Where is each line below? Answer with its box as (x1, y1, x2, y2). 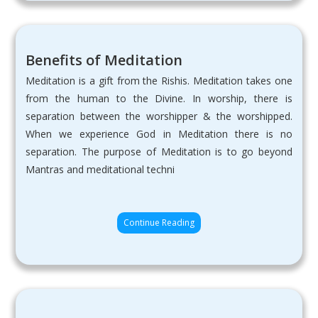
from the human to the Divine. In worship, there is (26, 92, 292, 106)
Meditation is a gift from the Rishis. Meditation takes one (26, 74, 292, 88)
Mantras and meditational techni (26, 163, 175, 177)
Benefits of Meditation (26, 50, 182, 70)
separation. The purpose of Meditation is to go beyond (26, 145, 292, 159)
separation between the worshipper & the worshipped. (26, 109, 292, 124)
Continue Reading (124, 216, 194, 229)
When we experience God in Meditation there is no (26, 127, 292, 141)
